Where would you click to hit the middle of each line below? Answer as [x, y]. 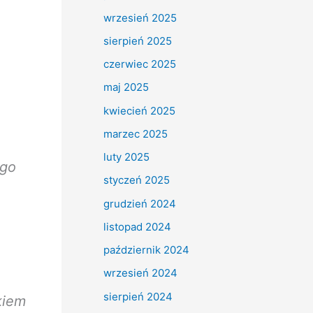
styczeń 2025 [137, 180]
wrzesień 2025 [140, 17]
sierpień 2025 [138, 41]
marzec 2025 [136, 133]
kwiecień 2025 [139, 110]
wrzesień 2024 [140, 273]
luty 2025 [126, 157]
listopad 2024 [137, 226]
